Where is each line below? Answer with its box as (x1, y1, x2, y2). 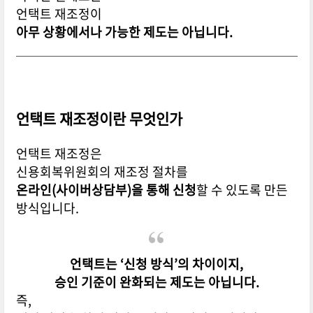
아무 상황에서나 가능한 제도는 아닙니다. (15, 22, 233, 42)
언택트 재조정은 (15, 144, 102, 163)
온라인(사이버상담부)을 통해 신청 (15, 180, 196, 200)
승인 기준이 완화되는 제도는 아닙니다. (54, 272, 259, 292)
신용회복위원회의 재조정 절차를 (15, 162, 188, 182)
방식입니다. (15, 198, 79, 218)
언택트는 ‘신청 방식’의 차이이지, (70, 254, 244, 274)
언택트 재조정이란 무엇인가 (15, 108, 182, 130)
